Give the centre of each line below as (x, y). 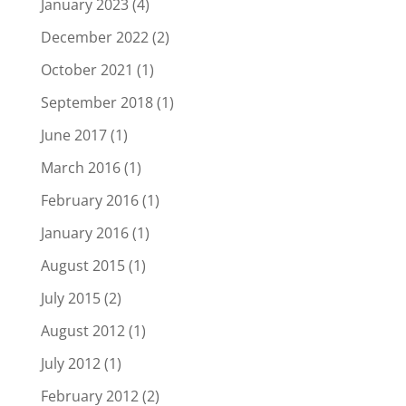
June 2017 (73, 135)
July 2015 (70, 299)
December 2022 (94, 38)
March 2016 (80, 168)
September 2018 (97, 103)
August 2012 (82, 331)
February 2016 (89, 201)
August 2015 (82, 266)
